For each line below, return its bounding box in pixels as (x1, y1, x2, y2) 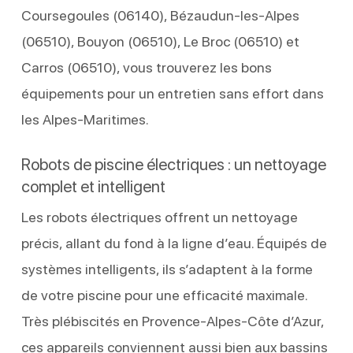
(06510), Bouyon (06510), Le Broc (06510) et (20, 32, 299, 50)
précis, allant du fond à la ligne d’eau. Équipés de (20, 234, 327, 251)
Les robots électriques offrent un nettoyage (20, 208, 298, 225)
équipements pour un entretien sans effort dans (20, 84, 324, 102)
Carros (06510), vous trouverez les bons (20, 58, 272, 76)
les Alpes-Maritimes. (20, 110, 149, 128)
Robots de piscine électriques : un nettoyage (20, 154, 326, 174)
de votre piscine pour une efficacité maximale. (20, 286, 307, 303)
